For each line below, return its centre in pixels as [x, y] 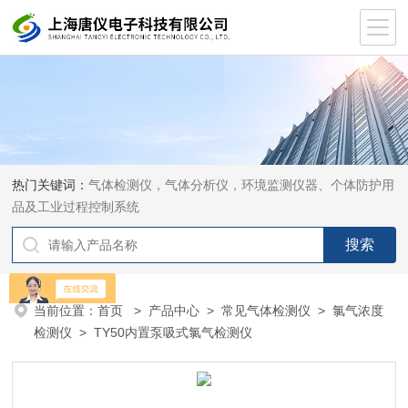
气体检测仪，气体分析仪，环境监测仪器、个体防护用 [242, 185]
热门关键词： [51, 185]
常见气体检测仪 [266, 311]
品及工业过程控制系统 [76, 207]
